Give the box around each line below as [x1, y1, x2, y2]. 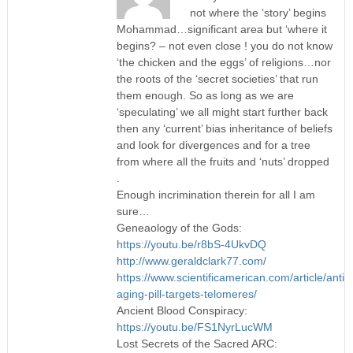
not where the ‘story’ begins [189, 6, 326, 19]
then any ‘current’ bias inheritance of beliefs [116, 121, 333, 135]
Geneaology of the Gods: [116, 221, 242, 234]
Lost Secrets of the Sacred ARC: [116, 336, 277, 350]
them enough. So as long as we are [116, 88, 294, 102]
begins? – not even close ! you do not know [116, 39, 333, 52]
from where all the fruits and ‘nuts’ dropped [116, 154, 329, 168]
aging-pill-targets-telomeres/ [116, 287, 257, 300]
